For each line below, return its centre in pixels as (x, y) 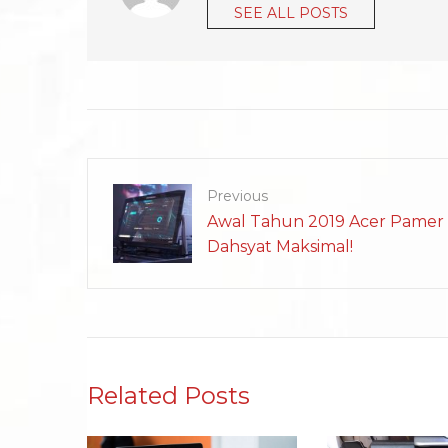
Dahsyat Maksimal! (280, 246)
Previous (237, 195)
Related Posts (168, 395)
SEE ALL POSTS (291, 12)
